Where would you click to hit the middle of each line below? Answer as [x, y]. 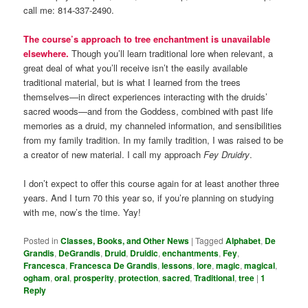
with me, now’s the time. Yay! [82, 212]
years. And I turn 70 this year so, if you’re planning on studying [149, 198]
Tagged [210, 240]
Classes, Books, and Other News [125, 240]
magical [260, 265]
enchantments [191, 253]
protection [139, 277]
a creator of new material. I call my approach [114, 155]
